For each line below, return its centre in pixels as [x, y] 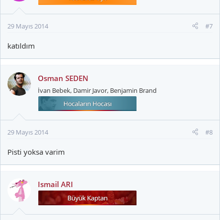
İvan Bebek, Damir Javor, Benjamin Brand [97, 90]
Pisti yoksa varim [36, 151]
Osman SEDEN [63, 78]
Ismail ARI [55, 184]
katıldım [21, 45]
